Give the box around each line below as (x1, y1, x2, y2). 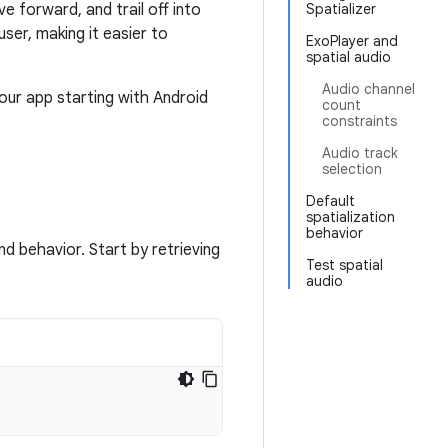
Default (306, 192, 355, 210)
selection (322, 160, 382, 178)
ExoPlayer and (306, 32, 398, 50)
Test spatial (306, 256, 383, 274)
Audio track (322, 144, 398, 162)
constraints (322, 112, 397, 130)
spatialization (306, 208, 395, 226)
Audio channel (322, 80, 415, 98)
